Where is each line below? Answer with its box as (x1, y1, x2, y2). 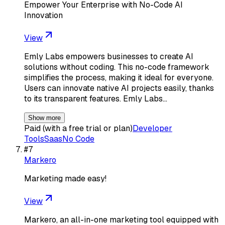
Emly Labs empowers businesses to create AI (24, 51, 193, 62)
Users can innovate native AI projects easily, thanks (24, 82, 214, 93)
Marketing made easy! (24, 173, 106, 184)
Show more (28, 114, 61, 122)
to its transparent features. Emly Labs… (24, 93, 167, 104)
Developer (133, 123, 172, 134)
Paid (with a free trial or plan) (24, 123, 133, 134)
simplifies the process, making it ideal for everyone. (24, 72, 213, 83)
